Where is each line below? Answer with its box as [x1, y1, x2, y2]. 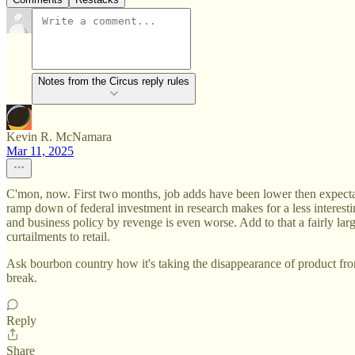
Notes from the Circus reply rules [38, 75, 189, 88]
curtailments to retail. [6, 230, 110, 244]
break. [6, 271, 37, 285]
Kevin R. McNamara [6, 130, 112, 144]
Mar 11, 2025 [6, 144, 74, 158]
